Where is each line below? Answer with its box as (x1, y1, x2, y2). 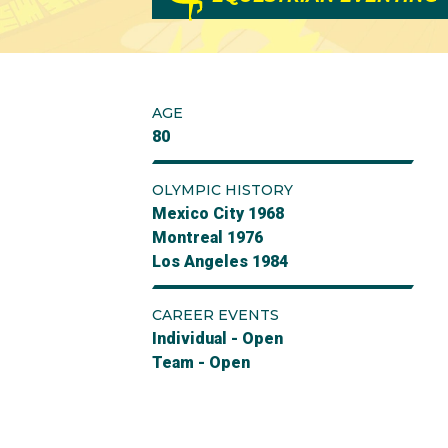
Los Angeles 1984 (152, 252, 288, 271)
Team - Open (152, 353, 250, 372)
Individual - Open (152, 329, 283, 348)
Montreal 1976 (152, 228, 263, 247)
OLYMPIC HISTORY (152, 181, 293, 199)
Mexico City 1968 (152, 204, 284, 223)
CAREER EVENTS (152, 306, 279, 324)
